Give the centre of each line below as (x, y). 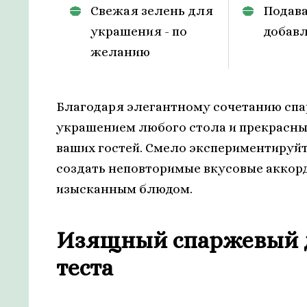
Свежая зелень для (152, 10)
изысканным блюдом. (124, 188)
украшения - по (139, 31)
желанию (120, 51)
